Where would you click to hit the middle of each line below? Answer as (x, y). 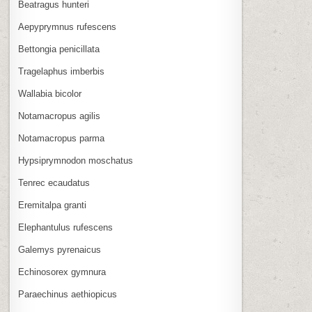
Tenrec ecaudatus (54, 183)
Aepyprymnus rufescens (68, 27)
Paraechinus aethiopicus (68, 294)
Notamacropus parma (62, 138)
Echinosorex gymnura (62, 272)
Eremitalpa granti (53, 205)
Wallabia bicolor (50, 94)
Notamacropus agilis (60, 116)
